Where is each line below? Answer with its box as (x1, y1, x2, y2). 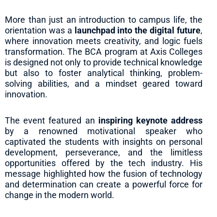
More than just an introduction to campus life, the (5, 15, 202, 25)
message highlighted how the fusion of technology (5, 168, 202, 179)
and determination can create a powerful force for (5, 179, 202, 189)
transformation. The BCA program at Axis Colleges (5, 46, 202, 57)
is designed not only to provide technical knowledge (5, 57, 202, 68)
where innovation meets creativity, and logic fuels (5, 36, 202, 46)
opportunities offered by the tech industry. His (5, 157, 202, 168)
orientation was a (5, 25, 75, 36)
